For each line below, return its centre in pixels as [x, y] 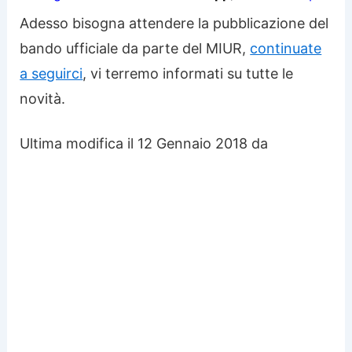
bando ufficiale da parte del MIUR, [135, 49]
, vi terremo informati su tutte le [188, 74]
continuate [286, 49]
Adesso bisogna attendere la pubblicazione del [174, 24]
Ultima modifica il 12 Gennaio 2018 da [144, 144]
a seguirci [51, 74]
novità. [43, 99]
